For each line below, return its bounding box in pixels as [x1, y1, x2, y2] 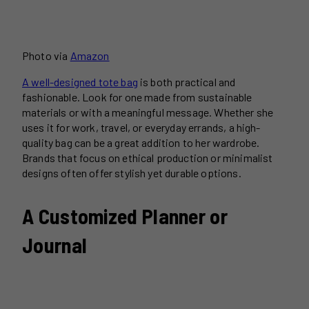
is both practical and [137, 75, 236, 89]
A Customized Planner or [22, 203, 228, 229]
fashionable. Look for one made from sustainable [22, 90, 252, 104]
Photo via [22, 49, 70, 63]
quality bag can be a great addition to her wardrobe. [22, 136, 260, 150]
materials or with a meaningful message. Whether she [22, 106, 274, 119]
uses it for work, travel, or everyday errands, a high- [22, 121, 261, 134]
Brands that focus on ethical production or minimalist [22, 151, 273, 165]
